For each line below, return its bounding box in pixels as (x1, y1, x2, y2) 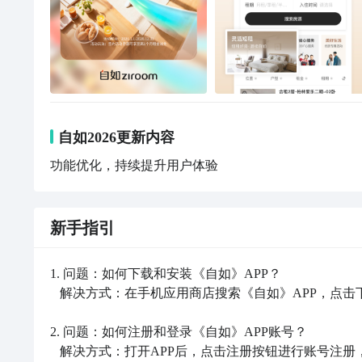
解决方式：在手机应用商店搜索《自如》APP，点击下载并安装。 (50, 286, 60, 300)
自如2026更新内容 (58, 129, 175, 145)
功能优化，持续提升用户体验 (50, 158, 218, 172)
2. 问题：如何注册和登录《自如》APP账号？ (50, 325, 307, 339)
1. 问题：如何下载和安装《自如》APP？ (50, 267, 281, 280)
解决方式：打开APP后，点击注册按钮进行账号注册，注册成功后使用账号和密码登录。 (50, 344, 60, 358)
